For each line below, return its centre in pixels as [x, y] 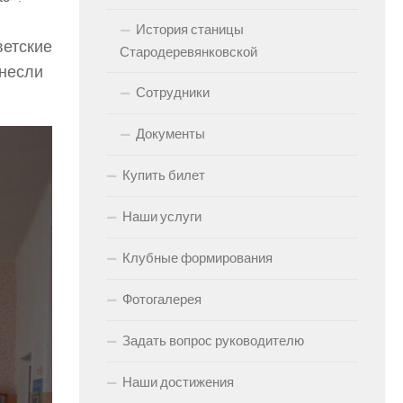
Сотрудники [173, 93]
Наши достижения [178, 382]
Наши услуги [162, 217]
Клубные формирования [197, 258]
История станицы [190, 30]
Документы [170, 134]
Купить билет [164, 175]
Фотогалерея [162, 300]
